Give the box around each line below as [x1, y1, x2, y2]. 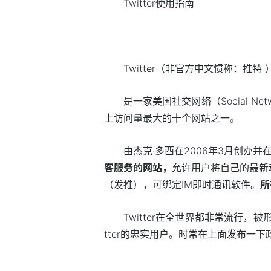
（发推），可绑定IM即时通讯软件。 [104, 178, 260, 191]
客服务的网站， [104, 161, 172, 174]
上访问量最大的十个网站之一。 [104, 111, 240, 124]
